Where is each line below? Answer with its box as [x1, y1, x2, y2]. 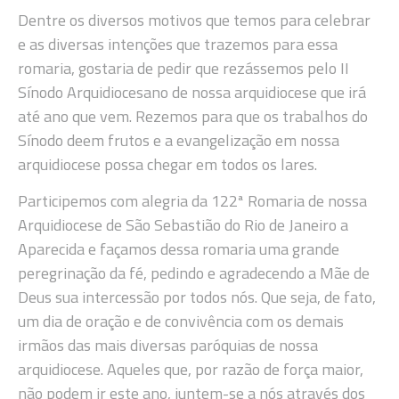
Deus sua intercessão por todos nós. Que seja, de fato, [18, 285, 376, 310]
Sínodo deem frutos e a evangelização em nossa [18, 127, 339, 152]
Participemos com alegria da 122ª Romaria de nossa [18, 189, 367, 214]
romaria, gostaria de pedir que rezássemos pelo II [18, 55, 349, 80]
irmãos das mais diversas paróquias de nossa [18, 333, 318, 358]
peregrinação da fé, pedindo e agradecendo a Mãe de [18, 261, 370, 286]
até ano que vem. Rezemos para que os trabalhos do [18, 103, 368, 128]
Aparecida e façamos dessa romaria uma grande [18, 237, 339, 262]
